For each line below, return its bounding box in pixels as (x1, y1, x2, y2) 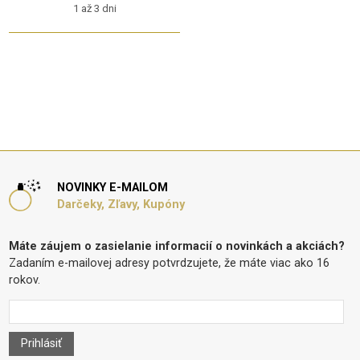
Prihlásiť (21, 336, 63, 350)
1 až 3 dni (72, 2, 117, 14)
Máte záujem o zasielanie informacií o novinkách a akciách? (9, 239, 346, 253)
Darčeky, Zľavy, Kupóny (57, 198, 186, 212)
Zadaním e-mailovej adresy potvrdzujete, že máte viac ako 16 (9, 256, 330, 270)
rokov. (9, 272, 41, 287)
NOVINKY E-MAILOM (57, 181, 169, 195)
